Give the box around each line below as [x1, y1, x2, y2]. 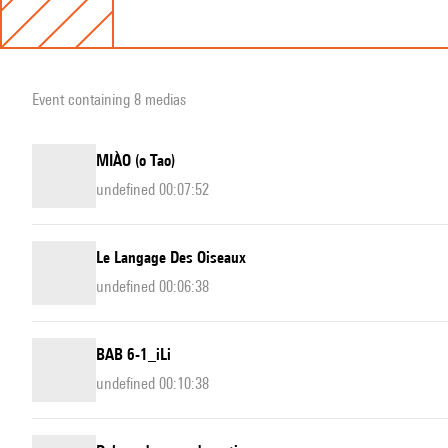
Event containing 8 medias [32, 90, 186, 110]
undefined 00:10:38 [96, 374, 209, 394]
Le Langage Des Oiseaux [96, 248, 246, 268]
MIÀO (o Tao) [96, 151, 175, 171]
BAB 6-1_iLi [96, 345, 171, 365]
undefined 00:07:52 [96, 180, 209, 200]
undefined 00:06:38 [96, 277, 209, 297]
